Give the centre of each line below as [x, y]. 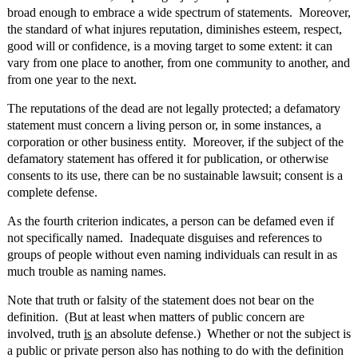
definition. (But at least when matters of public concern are [155, 317]
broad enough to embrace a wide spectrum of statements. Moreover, [179, 13]
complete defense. [52, 193]
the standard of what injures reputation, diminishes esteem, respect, [174, 30]
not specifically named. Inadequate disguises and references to [164, 238]
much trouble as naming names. [86, 272]
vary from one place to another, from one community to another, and [178, 63]
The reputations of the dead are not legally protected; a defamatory [173, 109]
